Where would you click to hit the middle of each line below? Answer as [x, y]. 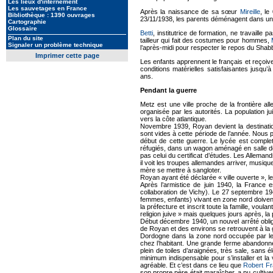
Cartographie [27, 22]
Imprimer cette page [67, 55]
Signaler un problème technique [55, 45]
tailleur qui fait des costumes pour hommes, [206, 40]
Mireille [250, 11]
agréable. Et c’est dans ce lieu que [192, 265]
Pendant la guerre [168, 90]
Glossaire [23, 28]
